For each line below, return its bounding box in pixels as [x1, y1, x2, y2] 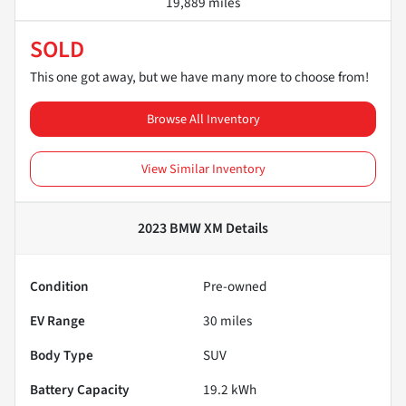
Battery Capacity [30, 379, 130, 400]
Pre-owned [203, 275, 266, 296]
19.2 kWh [203, 379, 256, 400]
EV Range [30, 310, 85, 331]
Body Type [30, 344, 93, 365]
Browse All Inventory [146, 109, 260, 129]
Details [223, 217, 268, 238]
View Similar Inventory [140, 159, 266, 179]
